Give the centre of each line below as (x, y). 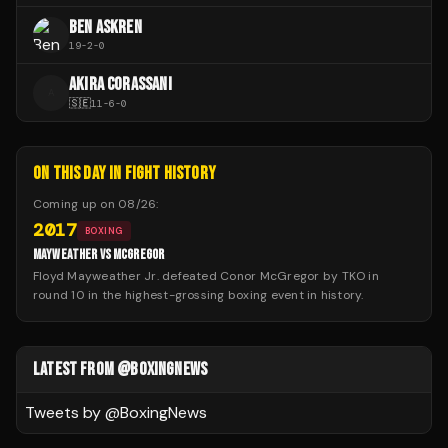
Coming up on (76, 204)
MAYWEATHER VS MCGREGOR (99, 255)
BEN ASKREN (105, 28)
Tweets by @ (72, 413)
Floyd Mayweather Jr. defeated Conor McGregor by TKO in (206, 276)
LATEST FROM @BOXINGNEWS (120, 370)
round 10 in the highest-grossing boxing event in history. (198, 295)
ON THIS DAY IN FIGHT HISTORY (125, 174)
